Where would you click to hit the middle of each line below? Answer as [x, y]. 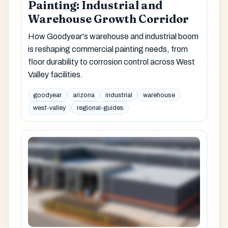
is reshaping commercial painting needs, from [108, 49]
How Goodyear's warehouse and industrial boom [113, 37]
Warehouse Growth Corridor [108, 19]
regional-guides [100, 108]
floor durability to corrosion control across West [111, 62]
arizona [83, 95]
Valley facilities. [55, 75]
